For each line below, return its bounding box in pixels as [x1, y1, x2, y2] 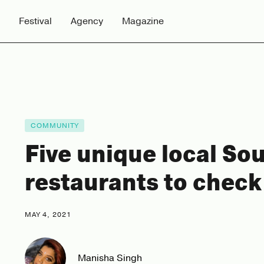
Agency [71, 15, 103, 27]
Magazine [122, 15, 164, 27]
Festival [19, 15, 52, 27]
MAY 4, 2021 [25, 209, 71, 219]
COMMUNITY [31, 120, 78, 130]
